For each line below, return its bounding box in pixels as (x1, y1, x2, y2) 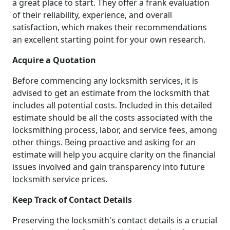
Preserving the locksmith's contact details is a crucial (12, 214, 217, 226)
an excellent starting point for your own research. (12, 33, 205, 45)
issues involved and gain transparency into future (12, 161, 205, 172)
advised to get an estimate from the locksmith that (12, 87, 209, 99)
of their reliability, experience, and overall (12, 9, 172, 21)
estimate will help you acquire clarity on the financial (12, 148, 216, 160)
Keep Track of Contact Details (12, 194, 132, 205)
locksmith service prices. (12, 173, 107, 185)
